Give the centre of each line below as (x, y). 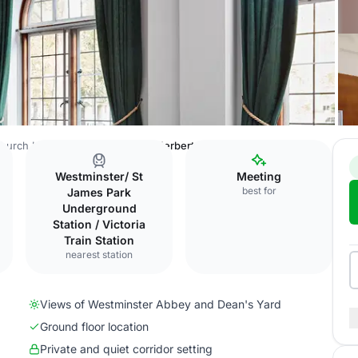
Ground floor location (94, 326)
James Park (99, 192)
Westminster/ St (99, 176)
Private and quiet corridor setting (126, 349)
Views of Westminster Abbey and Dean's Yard (161, 304)
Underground (99, 208)
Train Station (99, 240)
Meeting (259, 176)
